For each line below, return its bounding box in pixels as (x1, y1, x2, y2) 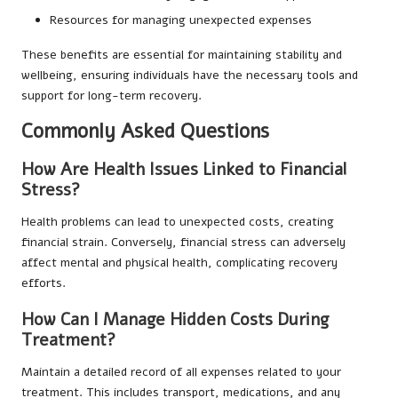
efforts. (21, 274, 66, 291)
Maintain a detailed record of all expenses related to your (21, 362, 341, 380)
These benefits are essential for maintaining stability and (21, 45, 342, 63)
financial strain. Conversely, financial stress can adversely (21, 233, 346, 251)
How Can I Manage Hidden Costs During (21, 307, 329, 331)
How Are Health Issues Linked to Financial (21, 157, 346, 181)
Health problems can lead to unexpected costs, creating (21, 212, 334, 230)
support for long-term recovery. (21, 86, 202, 104)
